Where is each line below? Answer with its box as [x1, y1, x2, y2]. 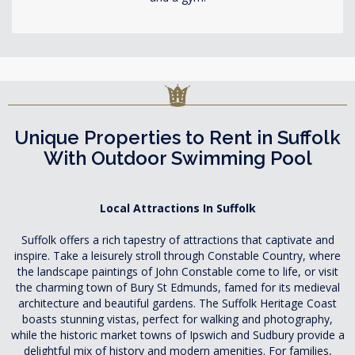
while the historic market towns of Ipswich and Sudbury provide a [10, 327, 345, 342]
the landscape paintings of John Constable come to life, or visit [17, 264, 338, 279]
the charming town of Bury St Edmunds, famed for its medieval [15, 280, 340, 295]
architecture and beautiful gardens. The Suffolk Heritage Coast [18, 296, 337, 311]
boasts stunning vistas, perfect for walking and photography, [22, 311, 333, 326]
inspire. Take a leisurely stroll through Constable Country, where [14, 248, 341, 263]
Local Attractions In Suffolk [99, 200, 256, 216]
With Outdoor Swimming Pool [43, 147, 312, 170]
